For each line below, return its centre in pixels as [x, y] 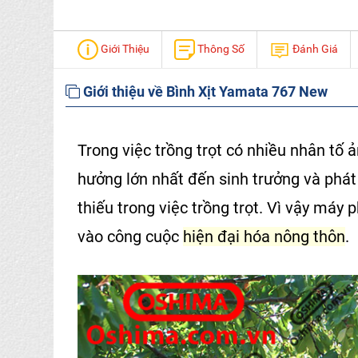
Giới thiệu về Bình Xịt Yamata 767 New [204, 91]
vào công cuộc [130, 237]
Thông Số [220, 48]
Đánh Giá [314, 48]
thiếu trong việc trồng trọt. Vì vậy [195, 208]
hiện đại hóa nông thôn [264, 237]
